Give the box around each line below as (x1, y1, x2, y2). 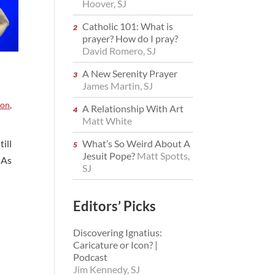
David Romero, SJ (82, 45, 157, 56)
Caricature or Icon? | (73, 239, 158, 250)
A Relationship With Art (82, 103, 184, 114)
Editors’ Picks (73, 198, 157, 214)
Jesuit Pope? (82, 150, 137, 161)
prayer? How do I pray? (82, 33, 179, 44)
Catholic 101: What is (82, 20, 174, 32)
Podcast (73, 251, 108, 263)
